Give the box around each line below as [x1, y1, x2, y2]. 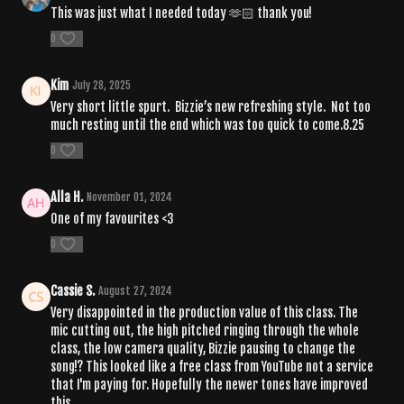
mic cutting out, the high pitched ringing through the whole [50, 322, 359, 338]
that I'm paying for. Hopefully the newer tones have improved [50, 376, 368, 392]
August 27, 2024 [98, 283, 172, 298]
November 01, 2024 [87, 189, 172, 204]
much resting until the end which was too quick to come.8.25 [50, 116, 364, 133]
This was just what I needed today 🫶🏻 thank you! [50, 5, 312, 21]
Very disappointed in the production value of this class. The [50, 304, 358, 320]
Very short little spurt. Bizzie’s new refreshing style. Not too [50, 98, 371, 115]
